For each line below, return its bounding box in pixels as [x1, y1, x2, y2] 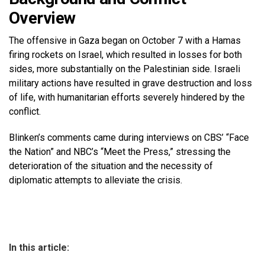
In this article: [9, 242, 69, 253]
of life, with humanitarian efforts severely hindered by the [9, 92, 245, 103]
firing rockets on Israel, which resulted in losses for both [9, 49, 242, 60]
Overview [9, 8, 76, 28]
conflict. [9, 106, 41, 117]
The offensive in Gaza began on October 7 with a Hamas [9, 35, 241, 46]
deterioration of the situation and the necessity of [9, 160, 213, 172]
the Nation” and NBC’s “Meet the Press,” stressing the [9, 146, 231, 157]
